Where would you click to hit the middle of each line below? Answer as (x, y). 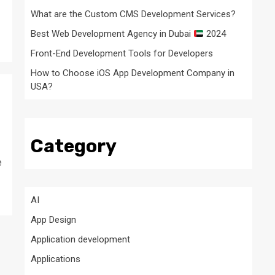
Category (74, 146)
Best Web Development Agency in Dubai (112, 34)
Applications (56, 259)
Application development (80, 239)
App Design (53, 220)
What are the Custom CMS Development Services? (133, 14)
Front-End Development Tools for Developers (122, 53)
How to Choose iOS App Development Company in (133, 73)
